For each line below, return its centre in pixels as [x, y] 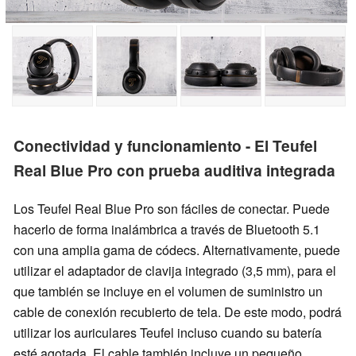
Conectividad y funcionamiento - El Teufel [165, 146]
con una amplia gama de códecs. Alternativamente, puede [177, 250]
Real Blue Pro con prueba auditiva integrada [174, 170]
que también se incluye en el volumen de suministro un [168, 291]
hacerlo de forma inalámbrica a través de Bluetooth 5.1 [167, 229]
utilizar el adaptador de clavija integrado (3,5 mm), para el [175, 270]
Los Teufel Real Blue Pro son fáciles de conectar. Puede [172, 208]
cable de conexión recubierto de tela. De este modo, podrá [178, 311]
